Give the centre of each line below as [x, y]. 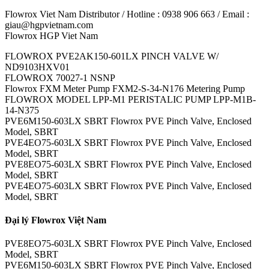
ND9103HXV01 [37, 67]
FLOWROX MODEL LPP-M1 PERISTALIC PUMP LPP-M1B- [130, 99]
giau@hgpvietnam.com [49, 25]
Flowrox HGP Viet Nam [51, 35]
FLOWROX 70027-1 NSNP [60, 77]
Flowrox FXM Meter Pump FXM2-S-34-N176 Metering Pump [125, 88]
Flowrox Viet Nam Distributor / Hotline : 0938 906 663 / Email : [127, 14]
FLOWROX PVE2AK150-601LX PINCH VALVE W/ [112, 56]
